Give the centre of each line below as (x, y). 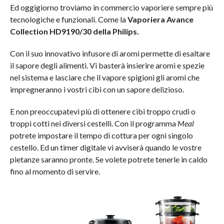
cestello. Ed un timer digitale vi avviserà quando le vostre (105, 147)
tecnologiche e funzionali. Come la (68, 19)
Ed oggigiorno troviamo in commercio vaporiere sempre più (111, 7)
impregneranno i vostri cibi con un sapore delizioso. (97, 89)
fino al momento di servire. (55, 171)
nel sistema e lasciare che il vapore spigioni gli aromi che (104, 77)
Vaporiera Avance (160, 19)
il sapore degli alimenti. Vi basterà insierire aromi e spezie (107, 65)
